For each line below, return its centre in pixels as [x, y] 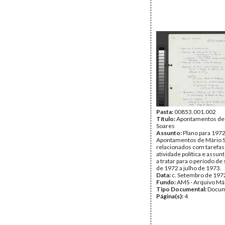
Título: [166, 119]
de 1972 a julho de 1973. [189, 168]
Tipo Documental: [182, 189]
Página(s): [170, 196]
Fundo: [166, 182]
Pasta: [165, 112]
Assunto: [170, 133]
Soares [165, 126]
